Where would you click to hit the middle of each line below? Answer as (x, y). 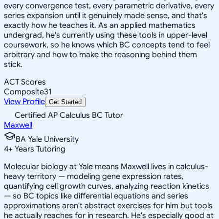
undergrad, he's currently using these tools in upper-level (106, 35)
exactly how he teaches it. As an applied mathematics (100, 25)
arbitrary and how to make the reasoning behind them (100, 55)
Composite (24, 92)
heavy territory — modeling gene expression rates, (94, 176)
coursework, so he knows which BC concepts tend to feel (107, 45)
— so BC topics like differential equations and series (96, 196)
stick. (13, 64)
